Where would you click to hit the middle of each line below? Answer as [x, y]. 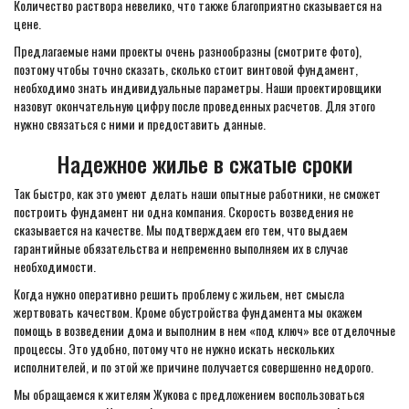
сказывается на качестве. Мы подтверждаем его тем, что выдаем [181, 230]
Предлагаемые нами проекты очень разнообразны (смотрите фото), [188, 51]
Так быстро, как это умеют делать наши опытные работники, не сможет [197, 193]
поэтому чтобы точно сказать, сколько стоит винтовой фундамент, [186, 69]
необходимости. [55, 266]
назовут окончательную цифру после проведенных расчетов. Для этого [194, 105]
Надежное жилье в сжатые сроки [204, 163]
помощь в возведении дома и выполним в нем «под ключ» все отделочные [204, 330]
